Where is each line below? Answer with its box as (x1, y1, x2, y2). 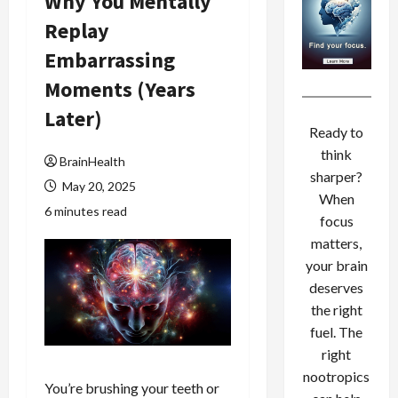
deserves (309, 279, 364, 297)
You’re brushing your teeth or (44, 378, 219, 396)
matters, (311, 235, 362, 252)
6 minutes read (44, 203, 127, 219)
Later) (44, 105, 102, 133)
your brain (305, 257, 368, 275)
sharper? (310, 168, 363, 186)
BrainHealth (60, 154, 125, 170)
